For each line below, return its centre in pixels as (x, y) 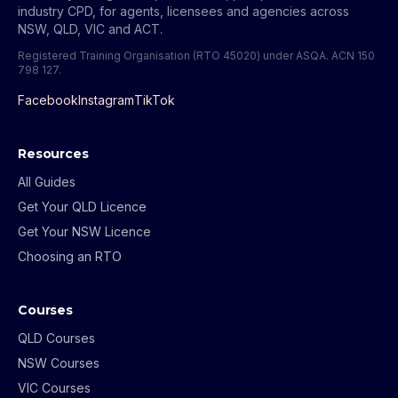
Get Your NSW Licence (84, 232)
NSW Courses (59, 363)
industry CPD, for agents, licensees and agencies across (183, 12)
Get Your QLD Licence (82, 207)
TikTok (155, 100)
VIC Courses (54, 388)
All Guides (47, 182)
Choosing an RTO (70, 257)
